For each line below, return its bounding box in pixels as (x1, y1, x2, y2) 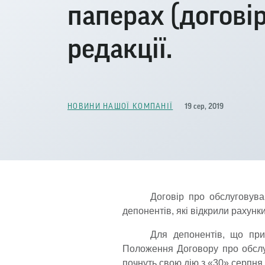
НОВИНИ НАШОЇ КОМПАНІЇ (67, 102, 173, 110)
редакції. (67, 35, 172, 63)
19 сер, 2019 (185, 102, 224, 110)
